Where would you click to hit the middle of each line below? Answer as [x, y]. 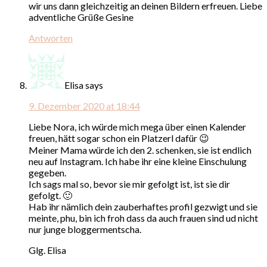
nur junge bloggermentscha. [85, 229]
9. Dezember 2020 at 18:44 [84, 105]
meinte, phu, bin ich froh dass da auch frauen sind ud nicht [143, 218]
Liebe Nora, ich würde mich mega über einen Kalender [137, 126]
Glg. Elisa [47, 250]
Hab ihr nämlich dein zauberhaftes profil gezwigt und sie [143, 206]
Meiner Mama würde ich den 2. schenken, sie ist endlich [140, 150]
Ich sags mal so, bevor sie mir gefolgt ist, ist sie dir [129, 184]
